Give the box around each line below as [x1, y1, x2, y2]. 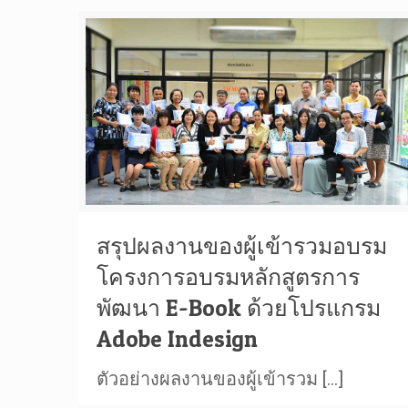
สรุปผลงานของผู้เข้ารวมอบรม [97, 232, 388, 260]
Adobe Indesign [97, 325, 259, 353]
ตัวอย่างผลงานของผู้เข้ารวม [97, 368, 319, 391]
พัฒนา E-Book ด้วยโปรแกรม [97, 294, 382, 322]
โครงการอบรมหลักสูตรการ [97, 263, 361, 291]
